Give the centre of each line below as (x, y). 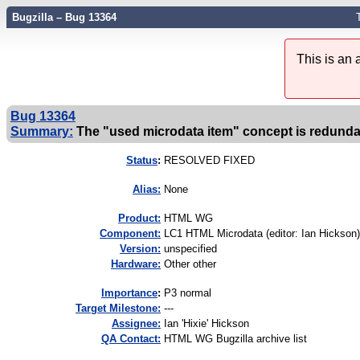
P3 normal (188, 293)
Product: (139, 219)
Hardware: (136, 264)
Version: (140, 249)
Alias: (147, 190)
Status (142, 161)
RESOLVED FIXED (209, 161)
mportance (131, 293)
